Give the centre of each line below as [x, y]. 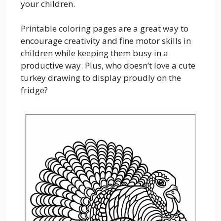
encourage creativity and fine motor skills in [106, 41]
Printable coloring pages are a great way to [105, 28]
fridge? [34, 90]
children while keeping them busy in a [94, 53]
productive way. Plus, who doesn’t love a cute [108, 65]
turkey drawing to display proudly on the [101, 78]
